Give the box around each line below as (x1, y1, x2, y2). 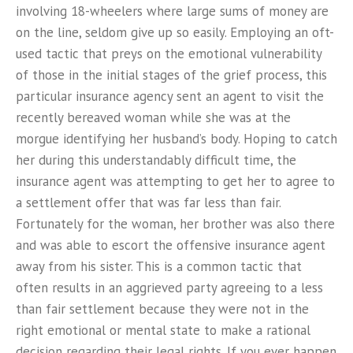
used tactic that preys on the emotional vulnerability (16, 45, 321, 62)
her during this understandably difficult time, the (16, 151, 296, 169)
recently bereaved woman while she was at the (16, 109, 291, 126)
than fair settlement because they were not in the (16, 300, 309, 318)
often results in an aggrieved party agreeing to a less (16, 279, 323, 296)
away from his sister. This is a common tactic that (16, 258, 302, 275)
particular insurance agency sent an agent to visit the (16, 87, 324, 105)
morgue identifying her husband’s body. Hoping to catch (16, 130, 337, 147)
